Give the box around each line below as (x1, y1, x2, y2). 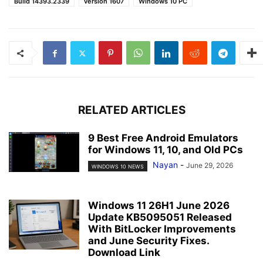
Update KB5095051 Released (88, 211, 232, 224)
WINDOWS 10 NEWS (92, 163, 144, 170)
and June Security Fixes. (88, 235, 209, 247)
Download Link (88, 247, 160, 259)
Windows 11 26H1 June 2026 (88, 200, 230, 212)
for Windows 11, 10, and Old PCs (88, 144, 243, 156)
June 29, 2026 (186, 161, 233, 170)
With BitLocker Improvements (88, 223, 236, 235)
